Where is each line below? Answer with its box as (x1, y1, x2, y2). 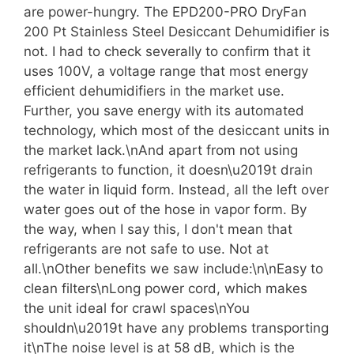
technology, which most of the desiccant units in (24, 122, 330, 138)
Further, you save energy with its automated (24, 102, 304, 119)
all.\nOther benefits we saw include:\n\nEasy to (24, 260, 323, 277)
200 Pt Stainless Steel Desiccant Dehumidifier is (24, 23, 330, 40)
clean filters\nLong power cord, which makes (24, 280, 307, 296)
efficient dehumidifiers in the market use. (24, 82, 284, 99)
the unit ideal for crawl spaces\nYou (24, 299, 250, 316)
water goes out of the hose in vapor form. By (24, 201, 307, 217)
